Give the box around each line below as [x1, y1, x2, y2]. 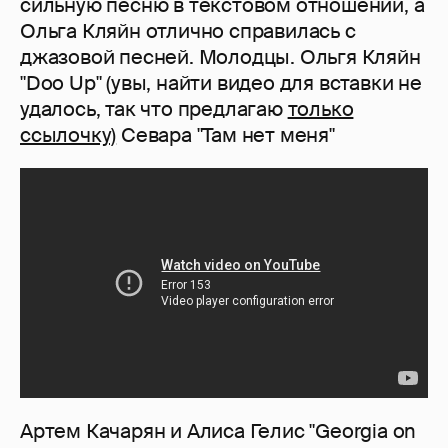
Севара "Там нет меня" [116, 122, 335, 149]
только [287, 96, 354, 123]
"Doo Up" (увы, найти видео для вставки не [20, 70, 422, 97]
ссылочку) [20, 122, 117, 149]
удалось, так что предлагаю [20, 96, 288, 123]
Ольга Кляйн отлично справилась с [20, 18, 356, 45]
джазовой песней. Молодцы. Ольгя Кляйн [20, 44, 421, 71]
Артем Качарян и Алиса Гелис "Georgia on [20, 417, 417, 444]
